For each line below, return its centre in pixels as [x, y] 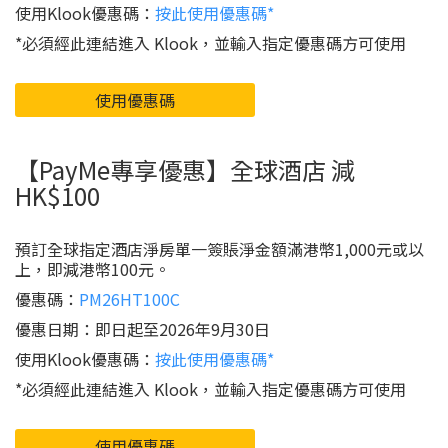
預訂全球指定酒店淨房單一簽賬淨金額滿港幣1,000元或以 [219, 249]
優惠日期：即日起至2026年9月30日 [142, 329]
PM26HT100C [129, 299]
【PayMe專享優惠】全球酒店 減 [185, 169]
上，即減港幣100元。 [92, 269]
